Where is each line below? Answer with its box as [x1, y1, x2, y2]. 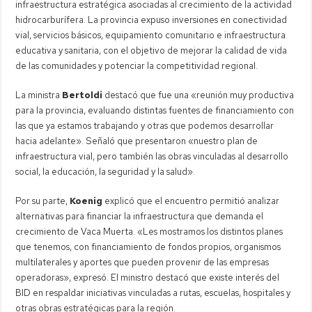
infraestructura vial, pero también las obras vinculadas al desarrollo [15, 150, 289, 162]
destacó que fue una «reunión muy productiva [102, 88, 295, 101]
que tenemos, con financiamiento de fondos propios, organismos [15, 240, 281, 253]
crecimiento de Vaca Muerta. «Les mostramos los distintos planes [15, 225, 283, 237]
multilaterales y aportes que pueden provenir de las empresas [15, 256, 270, 268]
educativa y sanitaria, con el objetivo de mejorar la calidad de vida [15, 44, 288, 56]
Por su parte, [15, 194, 70, 207]
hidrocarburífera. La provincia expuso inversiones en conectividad [15, 13, 288, 26]
